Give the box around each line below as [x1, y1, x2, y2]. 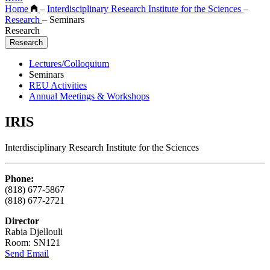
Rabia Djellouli [5, 226, 63, 237]
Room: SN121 [5, 237, 60, 248]
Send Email [5, 248, 49, 259]
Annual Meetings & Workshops [29, 90, 149, 101]
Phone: [5, 173, 34, 184]
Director [5, 215, 39, 226]
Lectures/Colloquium [29, 58, 109, 69]
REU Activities [29, 80, 87, 90]
